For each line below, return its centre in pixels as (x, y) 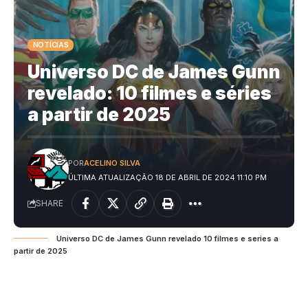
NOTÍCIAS (51, 44)
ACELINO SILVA (112, 163)
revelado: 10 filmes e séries (150, 93)
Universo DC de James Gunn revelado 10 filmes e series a (167, 239)
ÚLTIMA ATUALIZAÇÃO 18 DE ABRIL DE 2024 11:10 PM (167, 178)
